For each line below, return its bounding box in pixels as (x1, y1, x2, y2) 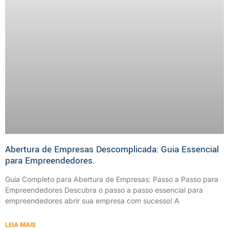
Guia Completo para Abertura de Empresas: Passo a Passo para (5, 174, 218, 184)
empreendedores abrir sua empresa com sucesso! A (5, 196, 179, 205)
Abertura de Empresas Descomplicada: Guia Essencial (5, 143, 219, 156)
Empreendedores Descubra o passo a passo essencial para (5, 185, 203, 194)
